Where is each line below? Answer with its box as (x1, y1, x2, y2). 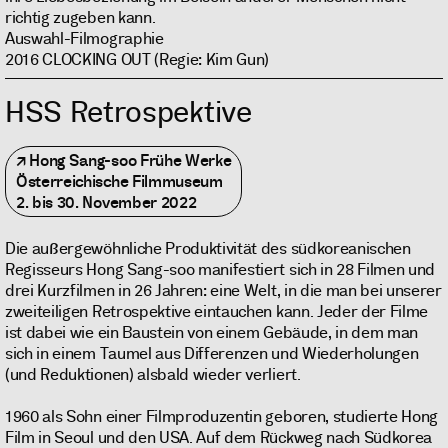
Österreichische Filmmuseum (16, 171, 223, 193)
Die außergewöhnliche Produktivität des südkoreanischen (5, 238, 411, 260)
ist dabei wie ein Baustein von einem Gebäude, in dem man (5, 322, 419, 344)
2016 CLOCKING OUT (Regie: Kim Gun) (5, 49, 270, 71)
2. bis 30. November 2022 (16, 192, 197, 214)
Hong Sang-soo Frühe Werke (29, 150, 232, 172)
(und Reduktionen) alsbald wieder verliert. (5, 364, 301, 386)
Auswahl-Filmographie (5, 28, 164, 50)
